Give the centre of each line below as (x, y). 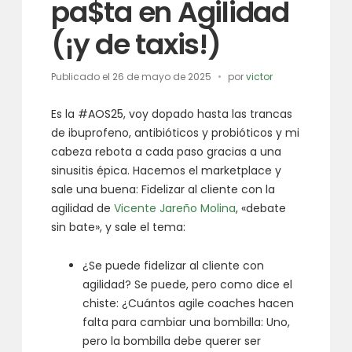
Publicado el (82, 77)
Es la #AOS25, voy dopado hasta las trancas (172, 114)
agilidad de (83, 209)
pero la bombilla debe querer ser (172, 341)
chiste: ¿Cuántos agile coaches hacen (189, 304)
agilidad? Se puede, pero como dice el (188, 285)
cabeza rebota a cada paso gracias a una (167, 152)
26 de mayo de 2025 (162, 77)
